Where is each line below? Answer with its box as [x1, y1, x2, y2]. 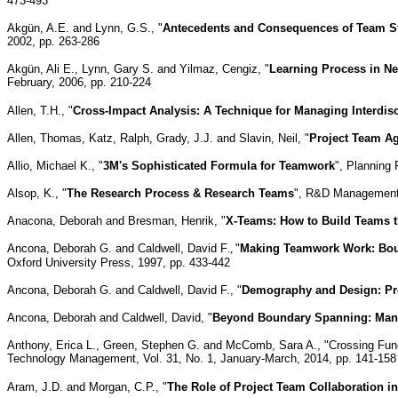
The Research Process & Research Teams [67, 186, 294, 200]
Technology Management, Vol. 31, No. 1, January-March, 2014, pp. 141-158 [7, 351, 396, 365]
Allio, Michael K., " [7, 158, 103, 172]
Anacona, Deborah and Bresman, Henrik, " [7, 213, 226, 227]
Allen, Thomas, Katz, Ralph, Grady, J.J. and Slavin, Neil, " [7, 131, 309, 145]
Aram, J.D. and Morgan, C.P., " [7, 379, 167, 394]
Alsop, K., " [7, 186, 67, 200]
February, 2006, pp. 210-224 [7, 75, 151, 89]
